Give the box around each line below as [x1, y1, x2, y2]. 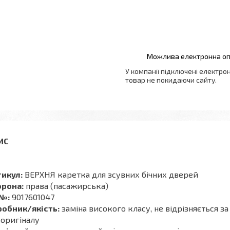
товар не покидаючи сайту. [125, 75, 217, 84]
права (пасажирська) [24, 181, 108, 190]
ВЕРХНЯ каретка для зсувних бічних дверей [23, 169, 198, 179]
